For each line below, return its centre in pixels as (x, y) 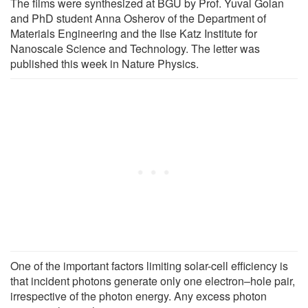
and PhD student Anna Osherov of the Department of (138, 18)
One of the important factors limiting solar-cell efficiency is (149, 265)
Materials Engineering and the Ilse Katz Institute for (134, 33)
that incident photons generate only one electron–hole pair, (153, 280)
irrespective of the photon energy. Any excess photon (139, 296)
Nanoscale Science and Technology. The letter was (135, 48)
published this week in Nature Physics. (104, 63)
